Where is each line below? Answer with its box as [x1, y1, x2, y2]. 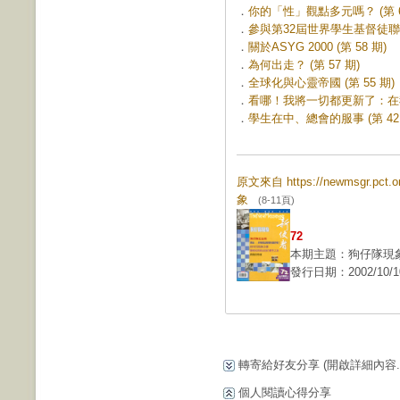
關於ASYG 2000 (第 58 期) [248, 40, 387, 54]
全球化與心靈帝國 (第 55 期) [248, 76, 395, 89]
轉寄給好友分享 [235, 358, 323, 371]
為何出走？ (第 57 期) [248, 58, 360, 71]
